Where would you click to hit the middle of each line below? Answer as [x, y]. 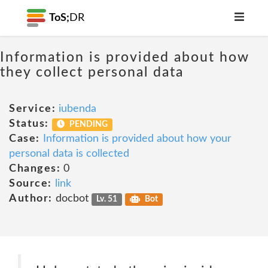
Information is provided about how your [137, 139]
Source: [31, 184]
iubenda [77, 109]
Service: [32, 109]
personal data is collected [69, 154]
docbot [72, 199]
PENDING [88, 124]
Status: [29, 124]
